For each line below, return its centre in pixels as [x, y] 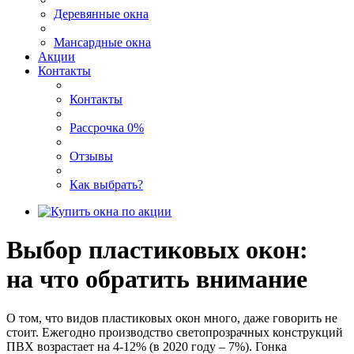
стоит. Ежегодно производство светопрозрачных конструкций [175, 332]
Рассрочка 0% [107, 128]
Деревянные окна [101, 14]
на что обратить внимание [157, 279]
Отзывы [91, 156]
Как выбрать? [106, 185]
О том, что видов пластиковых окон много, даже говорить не [172, 318]
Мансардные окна [102, 42]
